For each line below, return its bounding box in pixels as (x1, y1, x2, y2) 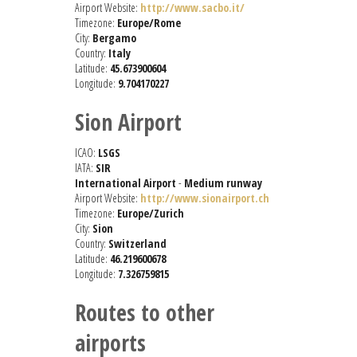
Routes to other (75, 297, 214, 328)
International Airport (75, 175, 176, 191)
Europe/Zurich (117, 206, 184, 222)
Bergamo (92, 30, 136, 46)
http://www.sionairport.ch (140, 190, 269, 206)
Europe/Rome (117, 15, 181, 31)
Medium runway (184, 175, 262, 191)
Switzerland (108, 236, 167, 252)
